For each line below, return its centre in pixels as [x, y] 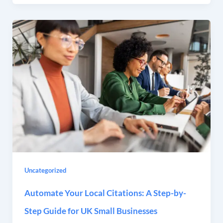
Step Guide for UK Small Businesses [91, 211]
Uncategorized [45, 170]
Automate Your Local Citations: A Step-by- [105, 193]
